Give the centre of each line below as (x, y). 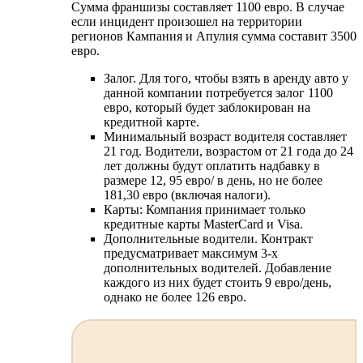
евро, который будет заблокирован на (207, 108)
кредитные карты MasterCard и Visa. (203, 224)
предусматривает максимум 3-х (191, 254)
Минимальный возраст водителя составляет (225, 137)
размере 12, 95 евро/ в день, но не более (213, 181)
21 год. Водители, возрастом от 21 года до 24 (228, 152)
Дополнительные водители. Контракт (208, 239)
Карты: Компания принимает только (205, 210)
